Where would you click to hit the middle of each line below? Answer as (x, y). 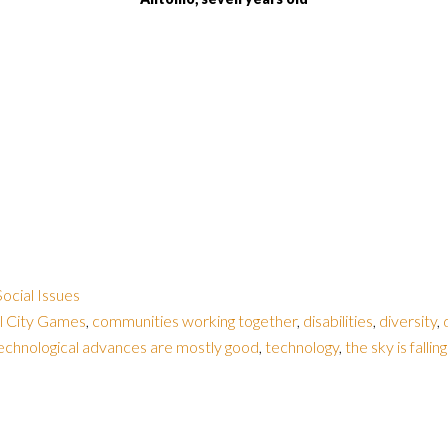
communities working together (194, 320)
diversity (408, 320)
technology (302, 346)
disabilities (338, 320)
